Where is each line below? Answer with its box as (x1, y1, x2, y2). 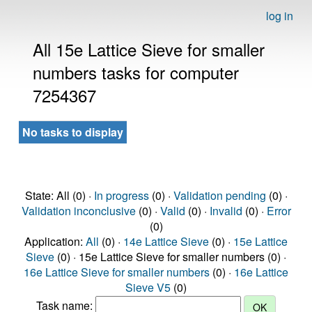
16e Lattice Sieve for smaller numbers (24, 264, 210, 280)
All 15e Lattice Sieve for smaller (33, 37, 265, 61)
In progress (93, 187, 149, 203)
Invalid (209, 203, 242, 219)
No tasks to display (22, 124, 123, 140)
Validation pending (173, 187, 266, 203)
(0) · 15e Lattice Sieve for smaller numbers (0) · (54, 249, 286, 265)
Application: (24, 233, 86, 249)
